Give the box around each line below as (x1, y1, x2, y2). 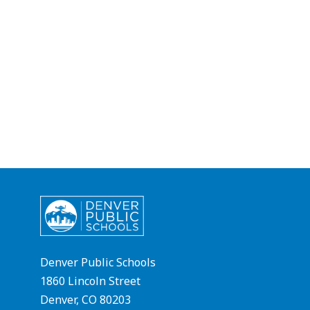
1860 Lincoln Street (40, 273, 141, 289)
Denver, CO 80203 (40, 292, 131, 308)
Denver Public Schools (40, 255, 156, 271)
